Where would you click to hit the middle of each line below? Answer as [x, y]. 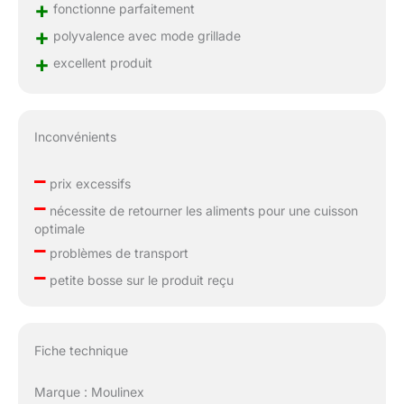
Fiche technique [81, 351]
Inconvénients [75, 137]
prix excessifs [88, 184]
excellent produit [101, 62]
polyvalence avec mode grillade [145, 35]
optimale [59, 229]
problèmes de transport [117, 253]
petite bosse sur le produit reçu [139, 280]
